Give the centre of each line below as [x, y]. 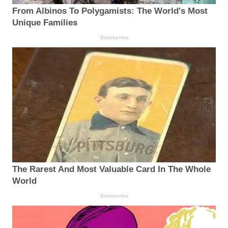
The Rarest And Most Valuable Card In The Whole [111, 169]
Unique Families [45, 23]
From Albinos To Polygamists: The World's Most [110, 11]
